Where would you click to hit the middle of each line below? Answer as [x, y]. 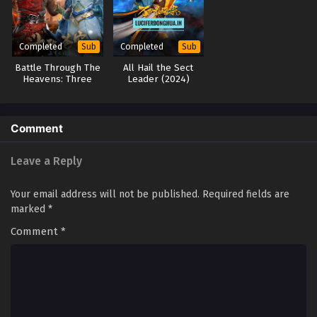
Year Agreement [58, 91]
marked [29, 209]
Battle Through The [57, 68]
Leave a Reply [46, 161]
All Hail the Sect [158, 68]
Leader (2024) [158, 80]
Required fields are [246, 195]
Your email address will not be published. [105, 195]
